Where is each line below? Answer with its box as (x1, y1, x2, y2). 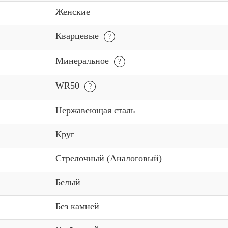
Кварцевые (55, 31, 101, 41)
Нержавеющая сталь (55, 105, 135, 116)
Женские (55, 7, 90, 17)
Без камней (55, 201, 99, 212)
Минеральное (55, 55, 111, 66)
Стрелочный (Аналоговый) (55, 153, 162, 164)
